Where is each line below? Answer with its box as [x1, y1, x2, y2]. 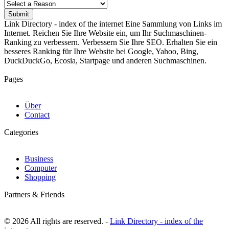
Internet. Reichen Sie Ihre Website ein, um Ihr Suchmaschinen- [4, 29, 207, 38]
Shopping [25, 173, 56, 182]
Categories [4, 128, 38, 137]
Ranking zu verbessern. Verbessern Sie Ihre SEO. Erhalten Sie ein [4, 38, 217, 47]
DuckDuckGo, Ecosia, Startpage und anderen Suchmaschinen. [4, 56, 207, 65]
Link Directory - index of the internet [4, 19, 123, 29]
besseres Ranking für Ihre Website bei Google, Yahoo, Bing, [4, 47, 198, 56]
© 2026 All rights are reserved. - [4, 217, 110, 226]
